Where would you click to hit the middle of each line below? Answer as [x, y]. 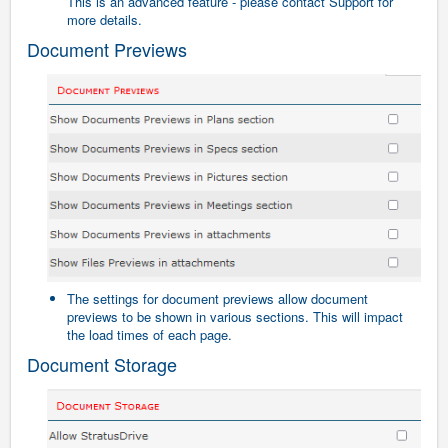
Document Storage [102, 363]
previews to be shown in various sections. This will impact [235, 316]
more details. [104, 19]
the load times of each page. [151, 334]
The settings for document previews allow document [217, 298]
